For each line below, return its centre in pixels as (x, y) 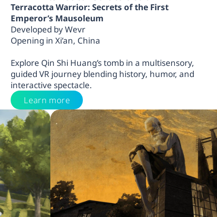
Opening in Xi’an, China (56, 40)
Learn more (47, 100)
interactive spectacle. (52, 85)
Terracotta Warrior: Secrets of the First (90, 7)
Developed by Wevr (48, 29)
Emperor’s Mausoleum (57, 18)
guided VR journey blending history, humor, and (103, 74)
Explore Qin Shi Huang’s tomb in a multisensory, (103, 62)
